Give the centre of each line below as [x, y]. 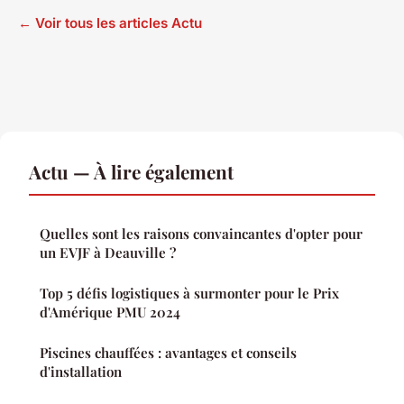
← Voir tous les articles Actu [110, 23]
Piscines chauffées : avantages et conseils [168, 352]
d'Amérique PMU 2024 [110, 312]
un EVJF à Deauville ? [108, 252]
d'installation [81, 371]
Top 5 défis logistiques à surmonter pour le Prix [189, 293]
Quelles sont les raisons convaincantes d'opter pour [201, 233]
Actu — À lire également [131, 171]
